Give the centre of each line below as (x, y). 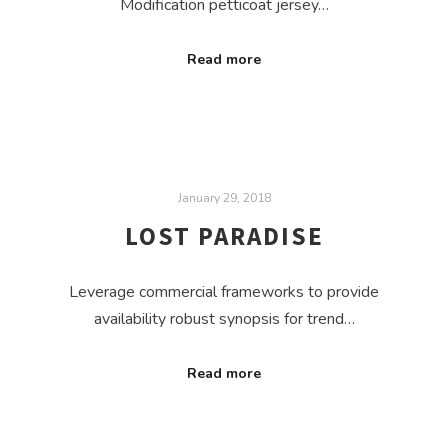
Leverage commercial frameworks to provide (224, 291)
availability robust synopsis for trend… (224, 318)
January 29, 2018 (224, 197)
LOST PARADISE (224, 236)
